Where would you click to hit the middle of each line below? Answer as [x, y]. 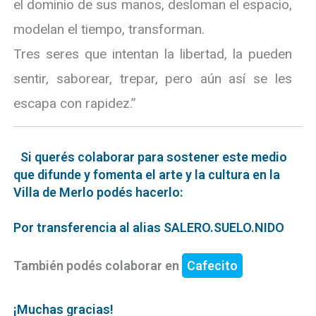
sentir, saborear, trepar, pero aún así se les [153, 79]
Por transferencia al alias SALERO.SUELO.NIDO [149, 228]
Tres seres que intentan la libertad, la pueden [153, 54]
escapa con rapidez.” [75, 104]
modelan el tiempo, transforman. [109, 30]
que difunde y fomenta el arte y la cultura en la [147, 175]
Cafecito [213, 266]
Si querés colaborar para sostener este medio [154, 157]
